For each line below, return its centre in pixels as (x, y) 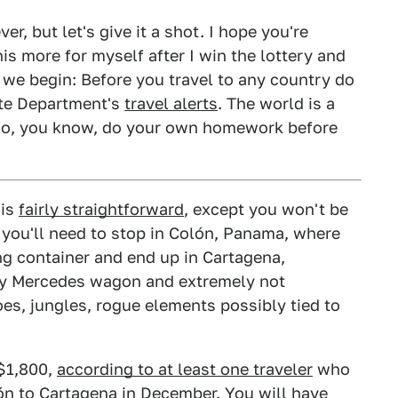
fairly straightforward (101, 209)
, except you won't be (266, 209)
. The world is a (276, 103)
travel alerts (171, 103)
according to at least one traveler (185, 369)
